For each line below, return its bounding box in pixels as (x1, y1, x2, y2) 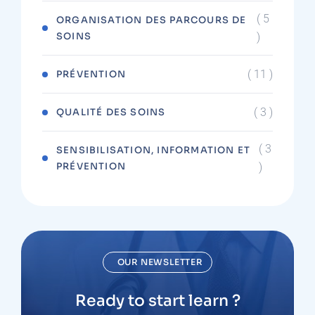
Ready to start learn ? (75, 291, 240, 310)
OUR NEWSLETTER (117, 257, 203, 267)
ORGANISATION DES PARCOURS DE (56, 14, 247, 26)
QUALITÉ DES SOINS (56, 106, 166, 118)
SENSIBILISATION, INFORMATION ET (56, 144, 251, 156)
